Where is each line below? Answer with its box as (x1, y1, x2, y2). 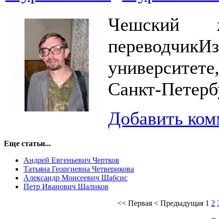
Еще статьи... (4, 139, 51, 148)
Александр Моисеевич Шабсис (23, 174, 128, 182)
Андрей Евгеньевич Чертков (23, 156, 119, 164)
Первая (128, 199, 152, 207)
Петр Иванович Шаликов (23, 182, 109, 191)
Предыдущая (160, 199, 203, 207)
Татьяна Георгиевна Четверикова (23, 165, 134, 173)
